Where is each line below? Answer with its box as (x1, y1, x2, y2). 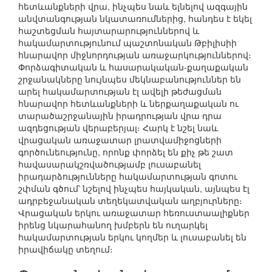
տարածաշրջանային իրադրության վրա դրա (18, 109, 222, 122)
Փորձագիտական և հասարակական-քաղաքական (18, 61, 248, 73)
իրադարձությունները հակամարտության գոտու (18, 170, 237, 183)
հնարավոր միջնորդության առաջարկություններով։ (18, 49, 251, 61)
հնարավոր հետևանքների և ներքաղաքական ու (18, 97, 239, 110)
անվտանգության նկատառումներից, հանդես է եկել (18, 12, 252, 25)
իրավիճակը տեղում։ (18, 243, 113, 256)
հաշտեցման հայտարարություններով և (18, 24, 199, 37)
